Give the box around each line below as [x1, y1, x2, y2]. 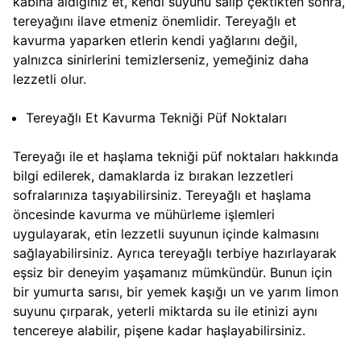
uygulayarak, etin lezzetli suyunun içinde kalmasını [13, 226, 319, 243]
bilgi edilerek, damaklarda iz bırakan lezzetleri [13, 168, 293, 185]
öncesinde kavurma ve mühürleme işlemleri [13, 206, 275, 223]
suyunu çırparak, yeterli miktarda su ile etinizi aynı [13, 303, 317, 320]
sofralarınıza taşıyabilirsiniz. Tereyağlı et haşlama [13, 187, 311, 204]
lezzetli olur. [13, 71, 94, 88]
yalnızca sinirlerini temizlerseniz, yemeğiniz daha [13, 52, 309, 68]
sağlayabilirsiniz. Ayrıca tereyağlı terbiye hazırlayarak [13, 245, 337, 262]
